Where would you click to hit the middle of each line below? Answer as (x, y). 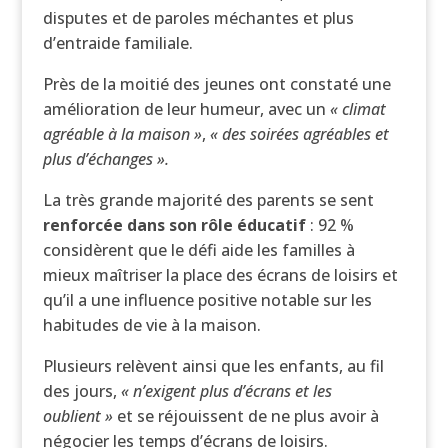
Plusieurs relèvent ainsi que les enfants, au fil (213, 366)
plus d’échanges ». (105, 159)
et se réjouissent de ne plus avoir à (247, 416)
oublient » (79, 416)
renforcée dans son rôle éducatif (174, 225)
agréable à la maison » (122, 134)
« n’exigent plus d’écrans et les (226, 391)
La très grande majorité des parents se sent (208, 200)
